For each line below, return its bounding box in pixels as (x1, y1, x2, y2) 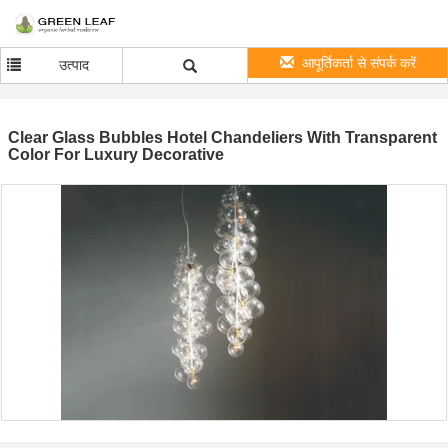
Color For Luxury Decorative (8, 146, 224, 163)
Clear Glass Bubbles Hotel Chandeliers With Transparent (8, 129, 437, 146)
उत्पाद (59, 57, 90, 73)
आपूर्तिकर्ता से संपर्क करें (301, 55, 416, 71)
